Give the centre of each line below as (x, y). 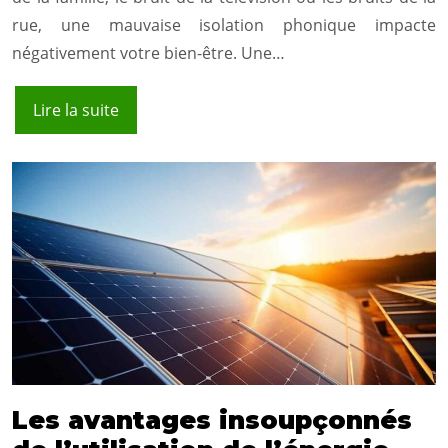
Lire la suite (76, 110)
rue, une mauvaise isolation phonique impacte (224, 25)
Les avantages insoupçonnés (212, 420)
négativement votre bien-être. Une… (148, 53)
